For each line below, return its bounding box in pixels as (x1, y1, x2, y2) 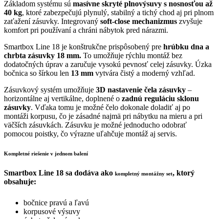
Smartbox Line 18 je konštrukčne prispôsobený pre (4, 42, 163, 51)
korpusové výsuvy (23, 207, 80, 216)
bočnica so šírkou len (4, 68, 71, 77)
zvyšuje (177, 17, 202, 25)
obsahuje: (4, 177, 36, 186)
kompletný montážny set (115, 170, 173, 176)
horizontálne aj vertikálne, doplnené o (4, 94, 122, 103)
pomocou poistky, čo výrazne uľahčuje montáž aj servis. (4, 129, 177, 138)
